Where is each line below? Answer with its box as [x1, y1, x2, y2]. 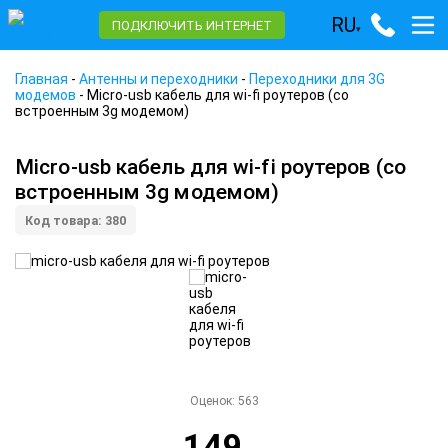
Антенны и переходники [79, 71, 238, 87]
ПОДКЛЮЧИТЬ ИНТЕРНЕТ [112, 17, 272, 33]
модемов [15, 87, 76, 103]
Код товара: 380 [25, 213, 126, 228]
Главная [15, 71, 68, 87]
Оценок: [189, 393, 238, 408]
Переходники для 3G [249, 71, 385, 87]
